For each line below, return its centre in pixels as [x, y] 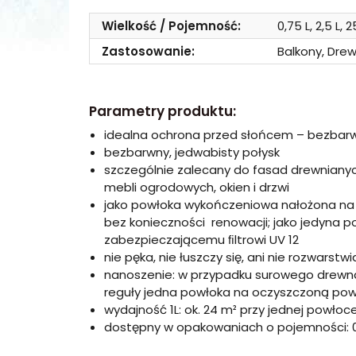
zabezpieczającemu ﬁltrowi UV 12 [201, 240]
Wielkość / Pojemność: [171, 26]
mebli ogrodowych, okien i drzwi [197, 187]
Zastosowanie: [148, 51]
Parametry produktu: [163, 111]
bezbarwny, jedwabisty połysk [192, 152]
